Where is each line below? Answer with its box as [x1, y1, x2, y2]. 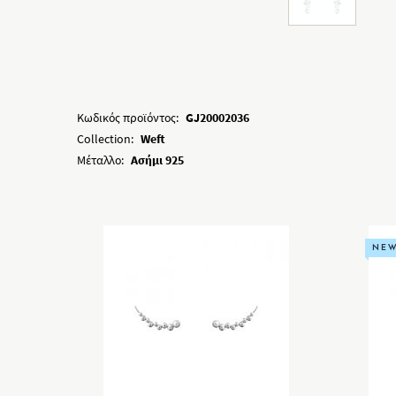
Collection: [77, 131, 133, 147]
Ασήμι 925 [131, 152, 184, 168]
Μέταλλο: [77, 152, 124, 168]
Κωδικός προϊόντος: [77, 110, 179, 126]
